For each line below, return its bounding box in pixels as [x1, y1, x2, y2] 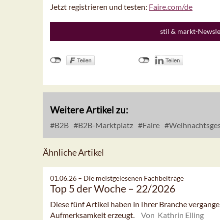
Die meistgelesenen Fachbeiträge [83, 174, 184, 183]
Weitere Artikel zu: [50, 104, 128, 116]
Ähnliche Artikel [43, 147, 104, 158]
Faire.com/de [149, 2, 192, 12]
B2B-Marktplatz [77, 120, 133, 130]
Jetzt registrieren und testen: [50, 2, 149, 12]
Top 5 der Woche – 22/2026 [50, 182, 175, 195]
